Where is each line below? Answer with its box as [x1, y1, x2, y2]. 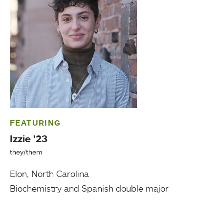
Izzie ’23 [10, 132, 47, 145]
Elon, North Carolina [10, 168, 91, 179]
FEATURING [10, 118, 61, 128]
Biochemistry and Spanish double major [10, 183, 169, 194]
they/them [10, 148, 43, 156]
